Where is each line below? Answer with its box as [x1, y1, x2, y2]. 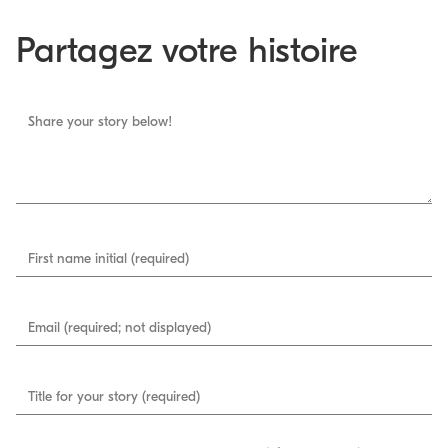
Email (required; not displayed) [28, 318, 211, 336]
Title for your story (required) [28, 387, 200, 405]
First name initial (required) [28, 249, 189, 267]
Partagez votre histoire [16, 30, 358, 71]
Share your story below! [28, 112, 172, 130]
